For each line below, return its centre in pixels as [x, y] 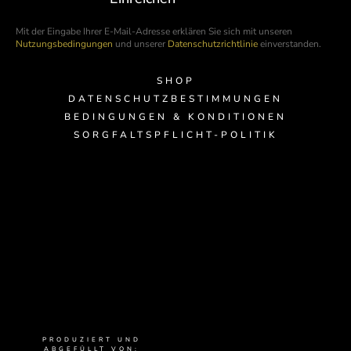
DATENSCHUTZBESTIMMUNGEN [175, 99]
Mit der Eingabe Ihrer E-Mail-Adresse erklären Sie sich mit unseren [154, 32]
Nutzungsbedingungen [64, 44]
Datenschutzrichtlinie [213, 44]
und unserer [140, 44]
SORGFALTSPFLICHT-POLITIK [175, 135]
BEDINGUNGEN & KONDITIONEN [175, 117]
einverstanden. [289, 44]
